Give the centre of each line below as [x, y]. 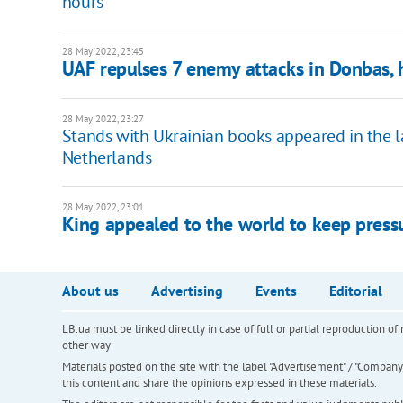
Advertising [187, 291]
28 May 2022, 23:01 [103, 207]
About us [90, 291]
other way [86, 345]
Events [276, 291]
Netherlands [107, 158]
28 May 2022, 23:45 [103, 52]
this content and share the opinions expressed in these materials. [219, 383]
